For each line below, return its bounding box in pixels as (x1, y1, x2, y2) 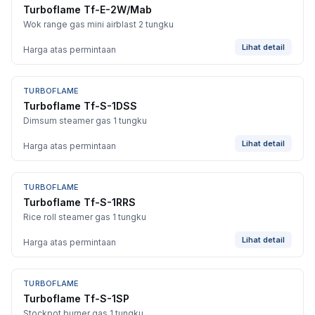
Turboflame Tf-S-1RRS (23, 196, 136, 208)
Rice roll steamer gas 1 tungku (23, 212, 146, 222)
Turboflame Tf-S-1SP (23, 292, 129, 304)
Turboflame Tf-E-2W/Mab (23, 4, 152, 15)
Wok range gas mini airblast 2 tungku (23, 19, 174, 30)
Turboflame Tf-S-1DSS (23, 100, 137, 112)
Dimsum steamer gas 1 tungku (23, 115, 147, 126)
